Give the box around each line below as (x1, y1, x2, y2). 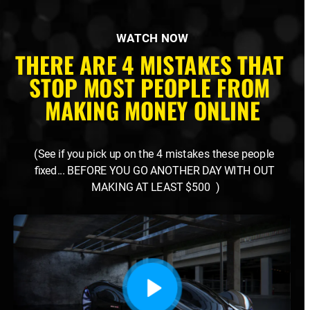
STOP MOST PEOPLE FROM (28, 70, 271, 104)
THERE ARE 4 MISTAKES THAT (15, 47, 284, 82)
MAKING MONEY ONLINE (44, 93, 260, 127)
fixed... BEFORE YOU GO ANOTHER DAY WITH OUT (34, 164, 274, 177)
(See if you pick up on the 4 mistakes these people (34, 147, 275, 161)
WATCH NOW (116, 30, 189, 46)
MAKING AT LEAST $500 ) (91, 181, 220, 194)
